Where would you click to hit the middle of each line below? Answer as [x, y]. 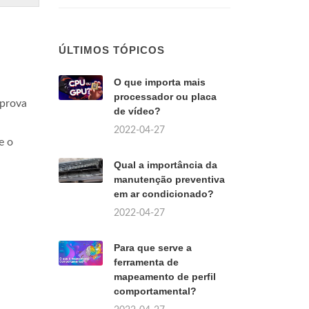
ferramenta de [146, 262]
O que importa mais [160, 82]
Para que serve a [153, 248]
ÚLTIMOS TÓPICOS [112, 50]
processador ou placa [165, 97]
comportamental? [155, 291]
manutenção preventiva [169, 179]
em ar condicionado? [164, 194]
